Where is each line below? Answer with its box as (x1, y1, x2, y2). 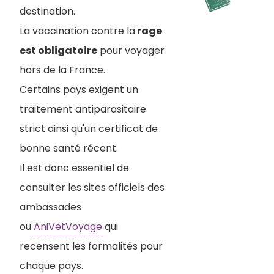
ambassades (20, 199, 81, 214)
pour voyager (97, 43, 165, 57)
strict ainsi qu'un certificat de (20, 121, 158, 136)
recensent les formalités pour (20, 239, 163, 253)
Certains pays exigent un (20, 82, 138, 97)
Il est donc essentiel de (20, 160, 129, 175)
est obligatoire (20, 43, 97, 57)
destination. (20, 4, 75, 18)
